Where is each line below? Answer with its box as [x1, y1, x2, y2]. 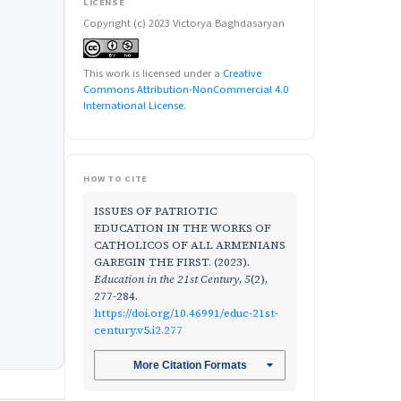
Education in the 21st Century [94, 271, 239, 287]
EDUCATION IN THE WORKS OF [94, 220, 271, 236]
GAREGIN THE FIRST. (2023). [94, 254, 250, 270]
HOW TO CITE [83, 172, 148, 186]
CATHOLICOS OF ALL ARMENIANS [94, 237, 286, 253]
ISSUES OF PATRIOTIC [94, 203, 217, 219]
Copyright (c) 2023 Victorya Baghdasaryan [83, 15, 285, 32]
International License [83, 98, 183, 115]
